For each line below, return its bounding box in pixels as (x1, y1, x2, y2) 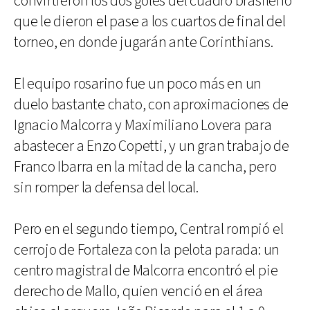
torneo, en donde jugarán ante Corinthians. (14, 32, 273, 53)
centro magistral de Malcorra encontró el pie (14, 260, 278, 281)
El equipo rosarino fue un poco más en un (14, 73, 262, 94)
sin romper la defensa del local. (14, 177, 199, 198)
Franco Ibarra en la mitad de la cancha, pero (14, 156, 277, 177)
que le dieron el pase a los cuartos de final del (14, 11, 286, 32)
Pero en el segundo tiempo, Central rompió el (14, 219, 284, 239)
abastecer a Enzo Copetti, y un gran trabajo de (14, 136, 289, 156)
